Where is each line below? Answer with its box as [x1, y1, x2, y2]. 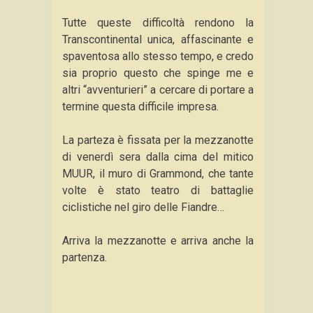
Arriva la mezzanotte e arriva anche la [62, 234, 254, 247]
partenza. [62, 251, 107, 264]
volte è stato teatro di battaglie [62, 184, 254, 197]
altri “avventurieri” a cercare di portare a [62, 83, 254, 96]
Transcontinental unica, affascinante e [62, 33, 254, 46]
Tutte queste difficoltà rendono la [62, 16, 254, 29]
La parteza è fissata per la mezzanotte [62, 133, 254, 147]
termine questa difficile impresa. [62, 100, 219, 113]
